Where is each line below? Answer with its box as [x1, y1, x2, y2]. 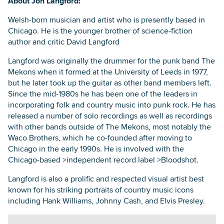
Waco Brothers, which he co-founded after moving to [8, 131, 192, 143]
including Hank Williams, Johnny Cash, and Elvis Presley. [8, 194, 205, 206]
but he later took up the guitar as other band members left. [8, 76, 211, 88]
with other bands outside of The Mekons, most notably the [8, 120, 211, 132]
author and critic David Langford [8, 35, 119, 47]
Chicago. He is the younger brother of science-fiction [8, 24, 192, 36]
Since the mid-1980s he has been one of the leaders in [8, 87, 197, 99]
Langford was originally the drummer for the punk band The [8, 54, 215, 66]
